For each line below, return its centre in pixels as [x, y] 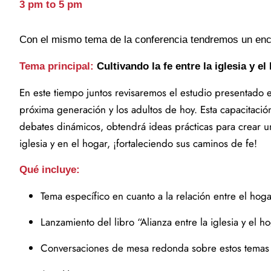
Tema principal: [57, 66]
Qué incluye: [50, 170]
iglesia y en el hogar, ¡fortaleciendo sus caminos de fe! [138, 143]
